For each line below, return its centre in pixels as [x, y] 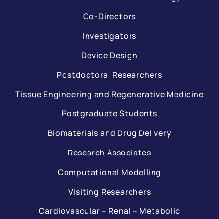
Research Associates [109, 152]
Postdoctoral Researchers [109, 75]
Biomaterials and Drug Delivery [109, 133]
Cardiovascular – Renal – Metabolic [109, 211]
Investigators [109, 36]
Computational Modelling [109, 172]
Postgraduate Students [109, 114]
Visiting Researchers [109, 191]
